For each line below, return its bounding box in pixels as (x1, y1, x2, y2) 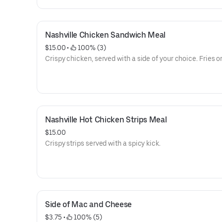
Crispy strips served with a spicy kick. (45, 139, 161, 147)
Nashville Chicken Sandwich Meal (45, 30, 166, 40)
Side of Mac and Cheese (45, 200, 132, 209)
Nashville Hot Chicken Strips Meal (45, 115, 167, 124)
